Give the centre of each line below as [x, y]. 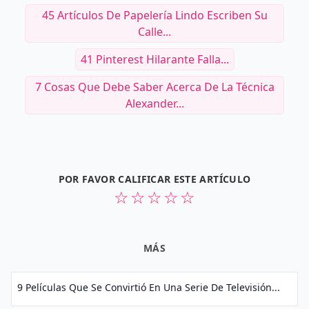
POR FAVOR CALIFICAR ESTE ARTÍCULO [154, 179]
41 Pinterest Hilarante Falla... [154, 59]
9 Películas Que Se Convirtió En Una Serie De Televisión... [149, 287]
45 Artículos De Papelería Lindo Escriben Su [154, 15]
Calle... [154, 32]
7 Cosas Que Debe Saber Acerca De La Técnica [154, 87]
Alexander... [154, 103]
